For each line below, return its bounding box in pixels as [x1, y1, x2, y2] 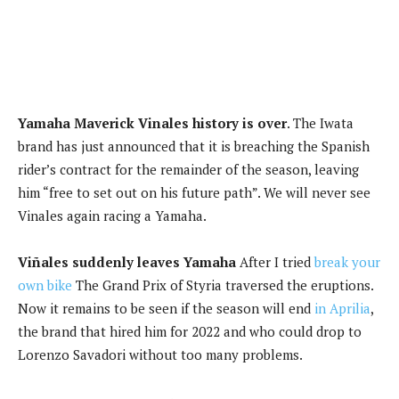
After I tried [236, 252, 314, 271]
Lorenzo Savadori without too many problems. [18, 345, 303, 363]
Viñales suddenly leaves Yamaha [18, 252, 236, 271]
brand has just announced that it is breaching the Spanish [18, 136, 370, 155]
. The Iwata [287, 113, 354, 132]
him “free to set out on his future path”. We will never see [18, 183, 370, 201]
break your [314, 252, 380, 271]
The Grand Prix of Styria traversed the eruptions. [72, 275, 373, 294]
